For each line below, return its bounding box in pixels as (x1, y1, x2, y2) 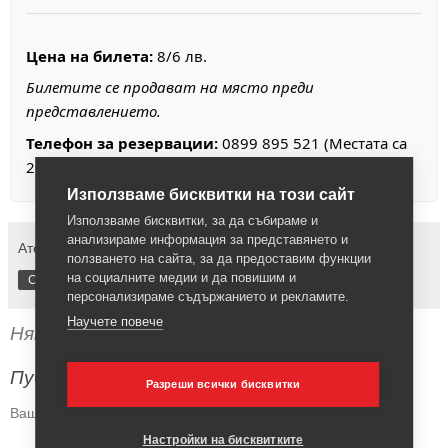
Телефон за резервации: (26, 132, 218, 153)
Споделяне (28, 273, 93, 288)
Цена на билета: (26, 45, 153, 66)
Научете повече (67, 314, 164, 329)
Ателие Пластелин (18, 240, 140, 257)
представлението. (26, 101, 161, 122)
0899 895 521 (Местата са (218, 132, 407, 153)
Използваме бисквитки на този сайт (67, 186, 356, 203)
